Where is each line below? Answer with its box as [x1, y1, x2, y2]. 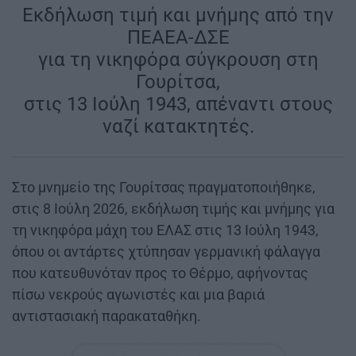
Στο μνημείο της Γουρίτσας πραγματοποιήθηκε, [12, 179, 315, 196]
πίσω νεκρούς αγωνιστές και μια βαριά [12, 286, 265, 304]
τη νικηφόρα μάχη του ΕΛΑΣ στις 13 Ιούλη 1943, [12, 222, 319, 239]
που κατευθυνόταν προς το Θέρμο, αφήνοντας [12, 265, 308, 282]
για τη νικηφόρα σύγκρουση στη [37, 48, 319, 72]
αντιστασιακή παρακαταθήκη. [12, 308, 201, 325]
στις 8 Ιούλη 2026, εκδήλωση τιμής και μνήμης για [12, 200, 335, 218]
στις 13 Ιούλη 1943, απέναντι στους [23, 93, 333, 116]
